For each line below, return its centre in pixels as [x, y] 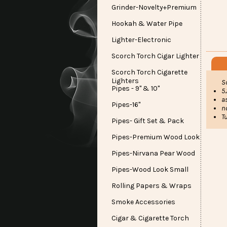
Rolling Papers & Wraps [152, 186]
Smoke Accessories [143, 202]
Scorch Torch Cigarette [149, 72]
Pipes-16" [126, 105]
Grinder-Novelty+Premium [154, 7]
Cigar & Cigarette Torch [150, 218]
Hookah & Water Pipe [147, 24]
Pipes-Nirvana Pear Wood [153, 153]
